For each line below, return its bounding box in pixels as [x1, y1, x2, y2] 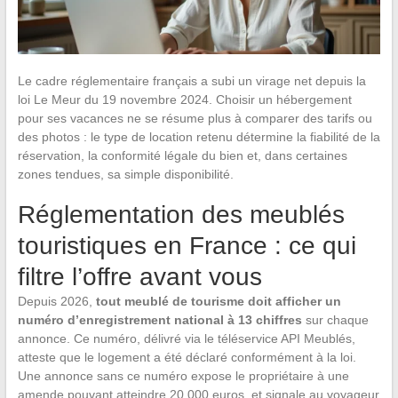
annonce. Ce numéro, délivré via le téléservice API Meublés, [17, 330, 355, 346]
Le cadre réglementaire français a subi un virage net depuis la [17, 73, 366, 88]
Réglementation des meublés [17, 200, 345, 228]
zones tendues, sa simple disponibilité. [17, 166, 234, 181]
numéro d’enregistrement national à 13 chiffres [17, 312, 302, 327]
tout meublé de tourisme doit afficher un [95, 293, 341, 308]
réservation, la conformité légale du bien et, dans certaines [17, 147, 347, 163]
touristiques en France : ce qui [17, 231, 356, 259]
